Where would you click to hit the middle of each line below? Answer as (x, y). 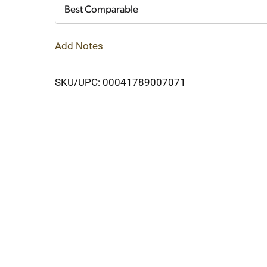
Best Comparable (101, 10)
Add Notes (79, 46)
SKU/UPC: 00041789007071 (120, 82)
